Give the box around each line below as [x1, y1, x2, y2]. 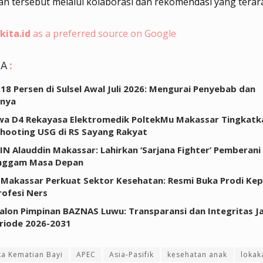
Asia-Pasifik [109, 249, 154, 260]
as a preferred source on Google [31, 27, 176, 41]
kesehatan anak [167, 249, 227, 260]
